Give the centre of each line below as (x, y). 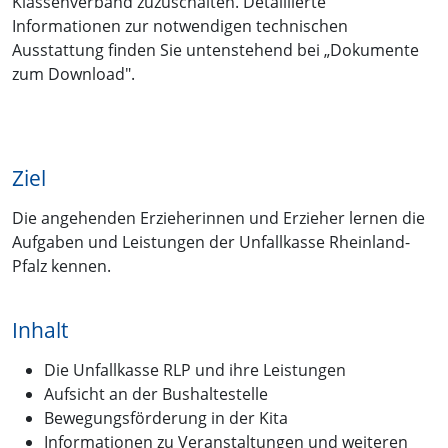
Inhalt (40, 329)
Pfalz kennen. (61, 265)
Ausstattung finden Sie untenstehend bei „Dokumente (215, 49)
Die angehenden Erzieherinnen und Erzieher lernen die (218, 217)
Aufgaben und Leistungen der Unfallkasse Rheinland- (211, 241)
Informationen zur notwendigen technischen (180, 25)
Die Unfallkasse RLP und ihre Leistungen (195, 369)
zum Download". (73, 73)
